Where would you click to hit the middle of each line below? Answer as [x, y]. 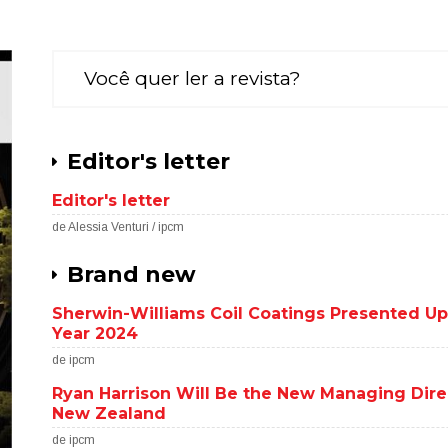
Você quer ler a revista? [193, 78]
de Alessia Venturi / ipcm [118, 227]
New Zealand [109, 413]
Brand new [132, 274]
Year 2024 [95, 333]
